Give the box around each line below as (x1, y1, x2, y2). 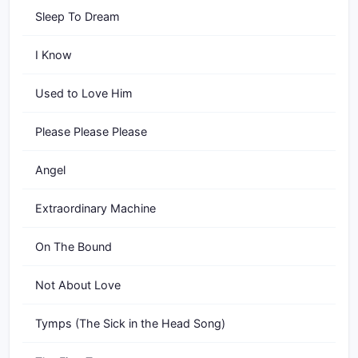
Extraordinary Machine (35, 201, 156, 215)
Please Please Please (35, 125, 147, 138)
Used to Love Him (35, 86, 133, 100)
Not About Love (35, 278, 121, 292)
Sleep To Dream (35, 10, 120, 23)
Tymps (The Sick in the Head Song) (35, 316, 225, 330)
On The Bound (35, 240, 112, 253)
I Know (35, 48, 72, 62)
